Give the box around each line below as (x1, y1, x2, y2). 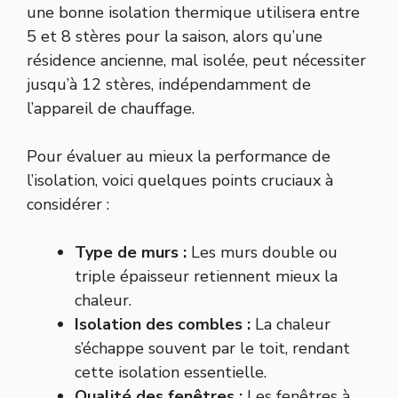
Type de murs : (75, 241, 187, 263)
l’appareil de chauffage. (27, 97, 195, 119)
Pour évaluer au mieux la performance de (27, 145, 330, 167)
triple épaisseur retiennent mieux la (75, 265, 338, 287)
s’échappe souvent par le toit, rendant (75, 337, 350, 359)
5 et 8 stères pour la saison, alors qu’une (27, 25, 322, 47)
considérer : (27, 193, 109, 215)
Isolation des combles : (75, 313, 251, 335)
